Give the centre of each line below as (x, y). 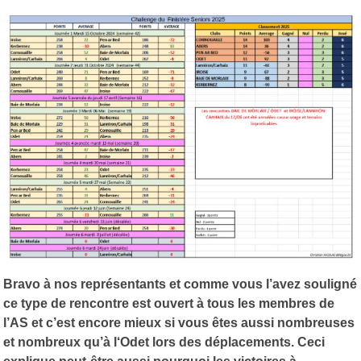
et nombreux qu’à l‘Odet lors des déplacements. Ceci (164, 342)
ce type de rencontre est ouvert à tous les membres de (169, 304)
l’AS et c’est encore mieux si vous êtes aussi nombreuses (179, 323)
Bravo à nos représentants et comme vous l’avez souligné (180, 284)
